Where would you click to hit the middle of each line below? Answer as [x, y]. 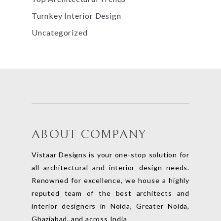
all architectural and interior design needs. [110, 168]
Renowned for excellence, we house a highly [110, 181]
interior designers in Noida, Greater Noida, [110, 206]
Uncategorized [60, 33]
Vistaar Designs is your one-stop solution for [110, 155]
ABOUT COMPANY [89, 135]
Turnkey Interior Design [76, 16]
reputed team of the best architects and [110, 193]
